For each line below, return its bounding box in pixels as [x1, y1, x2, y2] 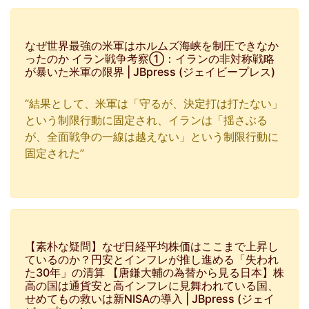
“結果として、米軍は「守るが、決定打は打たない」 [25, 97, 283, 110]
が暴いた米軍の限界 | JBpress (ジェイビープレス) [25, 65, 275, 79]
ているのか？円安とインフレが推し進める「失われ [25, 252, 279, 266]
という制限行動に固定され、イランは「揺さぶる [25, 113, 268, 127]
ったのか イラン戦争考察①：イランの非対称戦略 [25, 52, 275, 66]
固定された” [25, 146, 84, 160]
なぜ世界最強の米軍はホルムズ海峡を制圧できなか [25, 39, 279, 52]
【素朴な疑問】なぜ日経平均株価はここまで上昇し [25, 239, 279, 253]
